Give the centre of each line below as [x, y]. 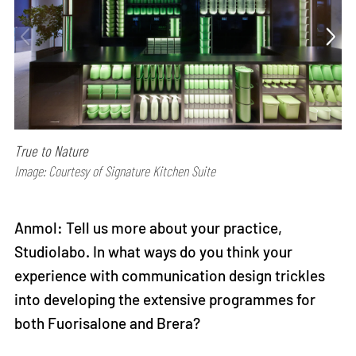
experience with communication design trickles [170, 275]
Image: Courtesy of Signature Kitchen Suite [115, 171]
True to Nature [52, 151]
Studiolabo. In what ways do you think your [154, 251]
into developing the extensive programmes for [165, 299]
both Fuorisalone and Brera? [108, 323]
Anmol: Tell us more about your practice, [149, 227]
